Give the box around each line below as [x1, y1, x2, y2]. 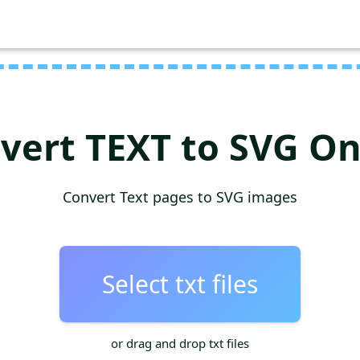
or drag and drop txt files [111, 335, 249, 351]
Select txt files [102, 268, 258, 301]
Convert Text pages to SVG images [63, 187, 297, 207]
